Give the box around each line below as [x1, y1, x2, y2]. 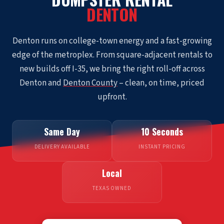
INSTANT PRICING [138, 143, 186, 151]
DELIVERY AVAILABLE [34, 143, 90, 151]
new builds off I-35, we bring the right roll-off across [19, 63, 205, 75]
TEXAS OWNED [92, 184, 131, 192]
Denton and [19, 77, 63, 89]
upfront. [97, 91, 127, 103]
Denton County [63, 77, 117, 89]
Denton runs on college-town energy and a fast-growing [12, 35, 212, 47]
